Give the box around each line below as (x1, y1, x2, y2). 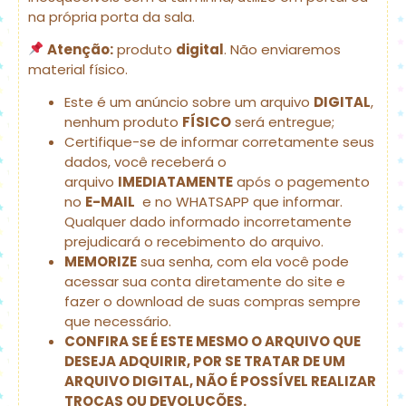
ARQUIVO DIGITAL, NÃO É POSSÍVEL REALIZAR (64, 372, 376, 391)
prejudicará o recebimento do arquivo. (64, 232, 324, 252)
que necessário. (64, 312, 171, 332)
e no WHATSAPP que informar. (135, 192, 343, 212)
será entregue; (231, 112, 334, 132)
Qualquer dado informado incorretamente (64, 212, 352, 232)
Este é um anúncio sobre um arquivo (64, 92, 314, 112)
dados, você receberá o (64, 152, 227, 172)
